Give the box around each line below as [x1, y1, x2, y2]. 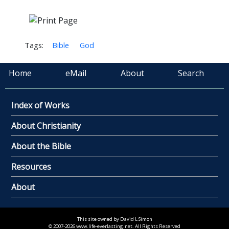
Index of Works [11, 99, 70, 111]
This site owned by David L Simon [77, 215, 152, 222]
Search [177, 67, 204, 79]
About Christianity [11, 120, 81, 131]
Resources [11, 161, 51, 172]
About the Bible [11, 140, 71, 152]
